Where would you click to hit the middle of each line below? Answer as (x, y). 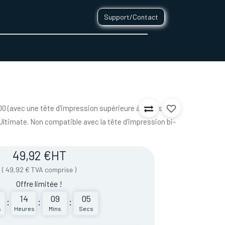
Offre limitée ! (39, 184)
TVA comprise (53, 170)
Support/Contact (131, 17)
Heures (25, 208)
